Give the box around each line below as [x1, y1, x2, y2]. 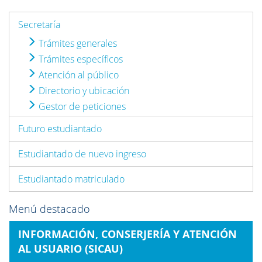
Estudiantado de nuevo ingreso [18, 147, 146, 160]
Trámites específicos [36, 53, 123, 65]
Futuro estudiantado [18, 122, 102, 135]
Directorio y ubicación [36, 84, 129, 97]
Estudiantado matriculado [18, 173, 125, 185]
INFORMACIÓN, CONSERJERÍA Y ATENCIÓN [18, 227, 237, 241]
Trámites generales [36, 37, 117, 50]
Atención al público [36, 68, 119, 81]
